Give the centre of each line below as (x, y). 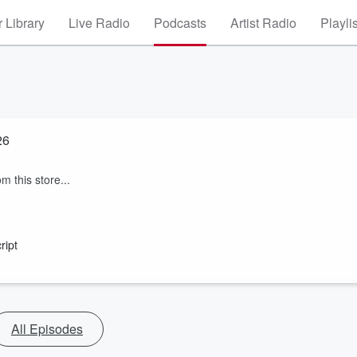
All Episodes (47, 329)
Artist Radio (263, 23)
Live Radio (99, 23)
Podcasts (180, 23)
